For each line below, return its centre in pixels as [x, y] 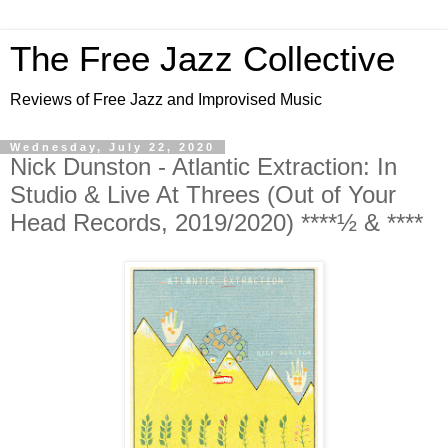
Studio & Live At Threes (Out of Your [203, 194]
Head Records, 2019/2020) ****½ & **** [216, 222]
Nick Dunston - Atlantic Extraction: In [203, 166]
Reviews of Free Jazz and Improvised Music [166, 99]
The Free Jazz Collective [202, 59]
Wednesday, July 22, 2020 [112, 147]
